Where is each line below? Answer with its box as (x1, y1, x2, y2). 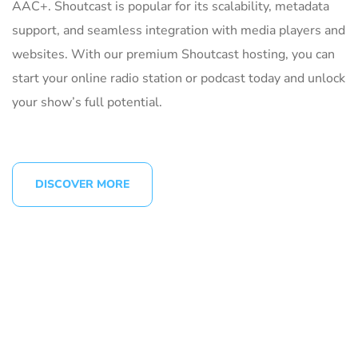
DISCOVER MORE (35, 176, 129, 192)
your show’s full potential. (12, 93, 162, 111)
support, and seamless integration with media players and (12, 21, 345, 39)
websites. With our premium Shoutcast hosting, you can (12, 45, 335, 63)
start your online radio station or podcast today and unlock (12, 69, 345, 87)
